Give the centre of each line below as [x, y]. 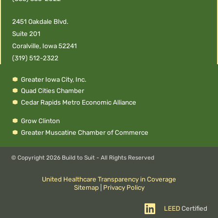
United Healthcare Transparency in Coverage [109, 179]
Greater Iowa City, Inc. [53, 79]
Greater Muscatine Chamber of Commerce [84, 132]
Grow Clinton [40, 121]
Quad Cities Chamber [52, 91]
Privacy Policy [124, 187]
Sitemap [86, 187]
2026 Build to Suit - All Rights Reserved [100, 158]
